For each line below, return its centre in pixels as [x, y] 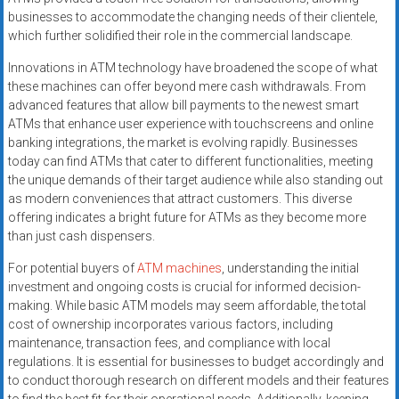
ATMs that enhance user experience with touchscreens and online [190, 124]
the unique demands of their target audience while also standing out [195, 180]
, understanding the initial [290, 269]
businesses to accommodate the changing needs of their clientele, [192, 17]
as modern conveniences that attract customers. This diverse [179, 199]
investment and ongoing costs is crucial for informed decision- [184, 287]
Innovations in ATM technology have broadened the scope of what [192, 68]
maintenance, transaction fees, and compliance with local [169, 343]
